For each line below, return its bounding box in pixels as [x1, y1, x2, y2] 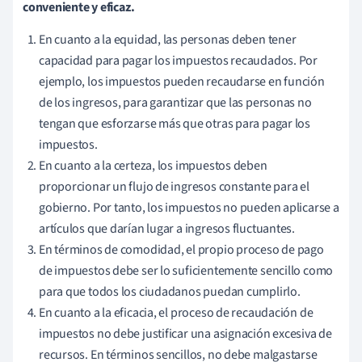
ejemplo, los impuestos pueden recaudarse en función [39, 73, 325, 91]
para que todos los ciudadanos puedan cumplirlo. [39, 283, 301, 301]
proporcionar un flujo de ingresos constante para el [39, 178, 309, 196]
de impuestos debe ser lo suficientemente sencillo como [39, 262, 334, 280]
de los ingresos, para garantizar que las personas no [39, 94, 312, 112]
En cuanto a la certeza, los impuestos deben [39, 157, 267, 175]
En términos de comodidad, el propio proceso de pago [39, 241, 324, 259]
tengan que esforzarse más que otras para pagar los [39, 115, 310, 133]
